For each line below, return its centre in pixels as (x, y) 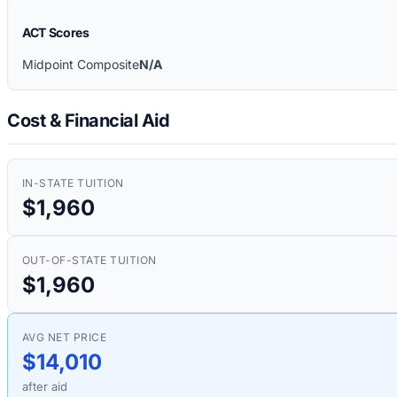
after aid (45, 386)
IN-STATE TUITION (73, 183)
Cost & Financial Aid (88, 120)
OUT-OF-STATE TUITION (90, 260)
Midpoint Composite (81, 65)
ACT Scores (56, 33)
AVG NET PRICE (65, 337)
